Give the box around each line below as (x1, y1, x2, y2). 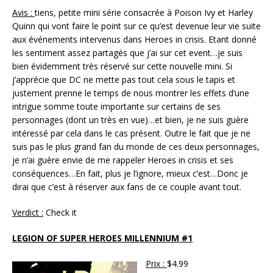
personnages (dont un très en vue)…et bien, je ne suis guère (12, 113, 249, 126)
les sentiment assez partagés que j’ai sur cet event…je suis (12, 46, 243, 58)
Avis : (12, 6, 35, 18)
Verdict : (12, 206, 43, 218)
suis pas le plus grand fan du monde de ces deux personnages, (12, 140, 260, 152)
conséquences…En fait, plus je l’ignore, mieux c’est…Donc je (12, 167, 248, 179)
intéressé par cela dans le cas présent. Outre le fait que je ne (12, 127, 250, 139)
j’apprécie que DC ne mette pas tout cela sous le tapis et (12, 73, 235, 85)
